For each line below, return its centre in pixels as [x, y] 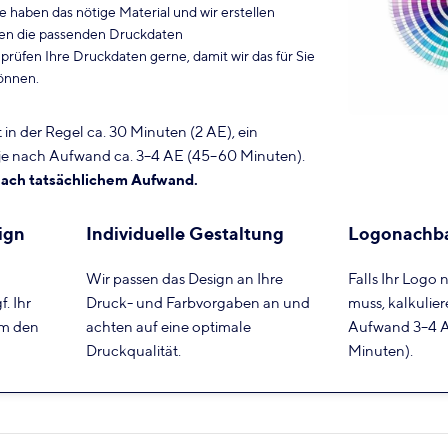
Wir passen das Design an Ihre [184, 278]
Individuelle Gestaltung [184, 233]
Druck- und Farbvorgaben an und [197, 302]
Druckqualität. [133, 350]
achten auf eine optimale [168, 326]
